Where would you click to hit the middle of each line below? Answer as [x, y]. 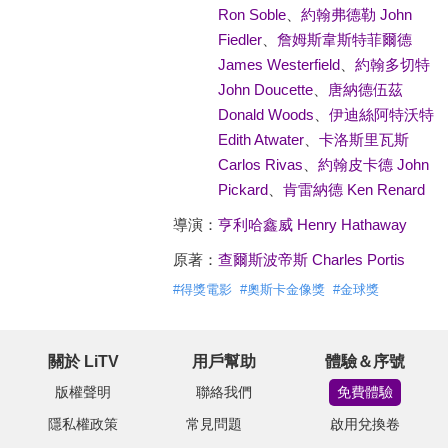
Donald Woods [265, 114]
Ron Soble [251, 14]
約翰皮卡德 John [373, 164]
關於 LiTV [83, 361]
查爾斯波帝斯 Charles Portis [311, 259]
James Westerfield [278, 64]
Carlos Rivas [260, 164]
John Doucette [265, 89]
